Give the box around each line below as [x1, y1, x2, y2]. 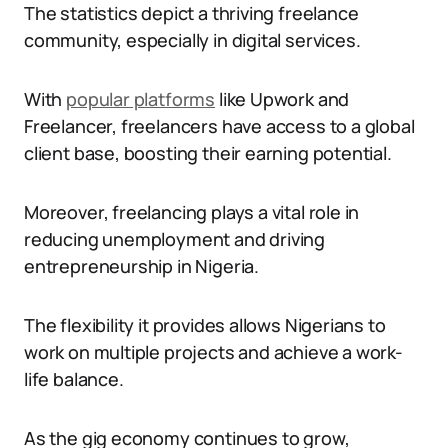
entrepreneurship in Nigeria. [24, 254, 259, 278]
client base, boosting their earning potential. [24, 141, 392, 165]
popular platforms [66, 87, 216, 111]
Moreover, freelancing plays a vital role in [24, 200, 360, 224]
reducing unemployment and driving [24, 227, 326, 251]
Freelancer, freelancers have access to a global [24, 114, 415, 138]
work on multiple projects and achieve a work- [24, 340, 403, 364]
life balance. [24, 367, 124, 391]
